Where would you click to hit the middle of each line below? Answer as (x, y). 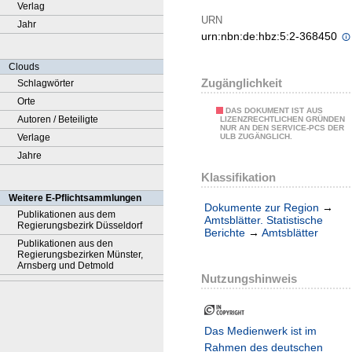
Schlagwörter (46, 83)
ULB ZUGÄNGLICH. (256, 137)
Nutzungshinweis (249, 279)
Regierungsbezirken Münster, (80, 255)
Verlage (34, 137)
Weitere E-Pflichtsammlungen (75, 198)
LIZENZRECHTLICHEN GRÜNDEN (282, 119)
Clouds (24, 67)
